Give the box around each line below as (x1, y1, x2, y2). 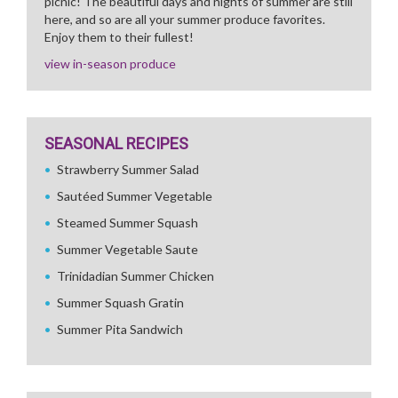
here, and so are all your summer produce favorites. (44, 12, 325, 27)
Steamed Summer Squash (57, 215, 198, 230)
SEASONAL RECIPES (44, 134, 188, 153)
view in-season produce (44, 56, 176, 71)
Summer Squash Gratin (57, 295, 184, 310)
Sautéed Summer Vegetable (57, 188, 212, 203)
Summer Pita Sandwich (57, 322, 183, 337)
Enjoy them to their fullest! (44, 29, 194, 44)
